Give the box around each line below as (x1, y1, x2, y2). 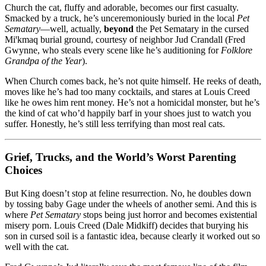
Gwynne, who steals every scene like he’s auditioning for (5, 45, 221, 55)
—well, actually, (40, 23, 104, 34)
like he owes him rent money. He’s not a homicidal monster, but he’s (5, 97, 259, 107)
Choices (5, 164, 42, 177)
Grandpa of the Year (5, 55, 82, 66)
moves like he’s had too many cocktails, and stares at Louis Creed (5, 86, 250, 97)
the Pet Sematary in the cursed (134, 23, 249, 34)
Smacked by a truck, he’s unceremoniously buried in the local (5, 12, 237, 23)
